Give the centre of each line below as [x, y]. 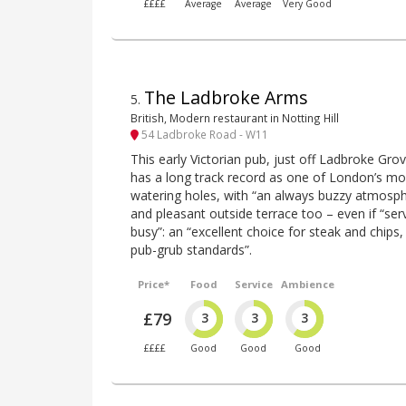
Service [253, 284]
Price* [154, 284]
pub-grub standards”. [191, 249]
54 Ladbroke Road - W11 [203, 135]
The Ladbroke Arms [226, 97]
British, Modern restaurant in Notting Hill [235, 118]
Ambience [307, 284]
